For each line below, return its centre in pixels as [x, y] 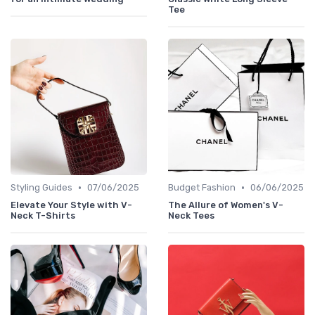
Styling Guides [41, 188]
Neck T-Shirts [43, 216]
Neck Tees [191, 216]
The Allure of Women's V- [226, 205]
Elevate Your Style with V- [71, 205]
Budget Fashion [202, 188]
